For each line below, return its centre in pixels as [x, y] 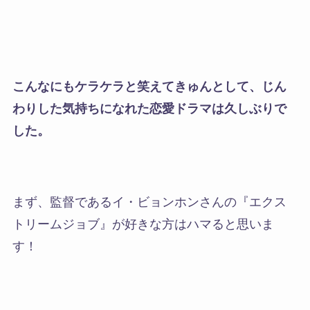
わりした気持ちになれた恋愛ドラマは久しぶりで [149, 108]
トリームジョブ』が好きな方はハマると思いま [143, 225]
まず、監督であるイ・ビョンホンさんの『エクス [149, 202]
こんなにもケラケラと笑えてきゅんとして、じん [149, 86]
